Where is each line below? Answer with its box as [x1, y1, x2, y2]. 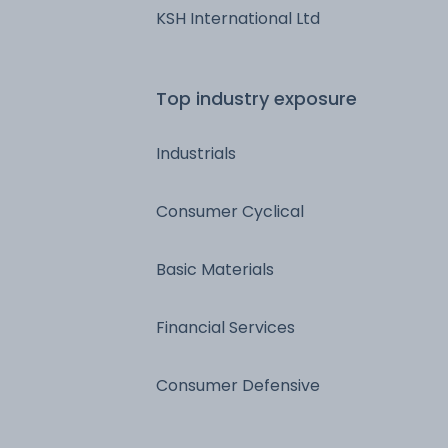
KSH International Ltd [156, 6, 320, 30]
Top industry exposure [156, 85, 357, 111]
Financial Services [156, 315, 295, 339]
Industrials [156, 141, 236, 165]
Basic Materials [156, 257, 274, 281]
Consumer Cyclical [156, 199, 304, 223]
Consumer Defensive [156, 373, 320, 397]
